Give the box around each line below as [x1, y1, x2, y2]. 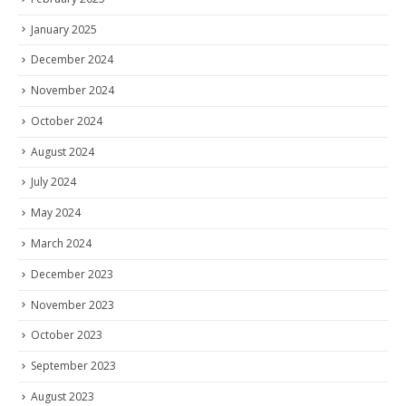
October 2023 [31, 327, 102, 343]
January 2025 [31, 21, 97, 37]
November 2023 [31, 296, 114, 313]
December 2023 [31, 266, 113, 282]
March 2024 [31, 235, 92, 251]
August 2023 [31, 388, 94, 404]
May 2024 [31, 205, 81, 221]
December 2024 [31, 52, 113, 68]
